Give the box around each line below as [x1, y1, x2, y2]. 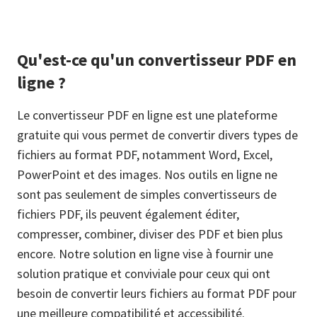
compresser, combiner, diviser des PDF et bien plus [17, 226, 283, 242]
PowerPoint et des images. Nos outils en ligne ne [17, 166, 277, 183]
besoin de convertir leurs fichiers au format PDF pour [17, 285, 296, 301]
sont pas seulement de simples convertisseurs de [17, 186, 277, 202]
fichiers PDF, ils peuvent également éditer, [17, 206, 239, 222]
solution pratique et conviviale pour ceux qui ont [17, 265, 270, 282]
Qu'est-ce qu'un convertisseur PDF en [17, 49, 296, 71]
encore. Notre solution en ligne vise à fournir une [17, 246, 273, 262]
